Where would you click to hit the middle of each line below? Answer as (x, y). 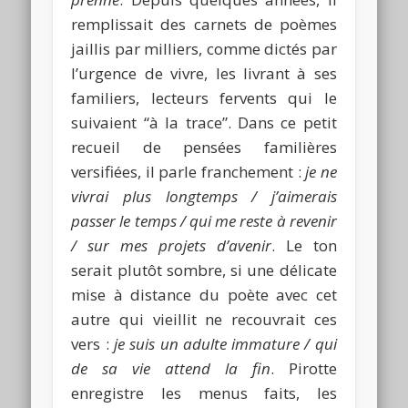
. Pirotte (303, 368)
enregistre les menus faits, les (204, 393)
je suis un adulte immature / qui (225, 343)
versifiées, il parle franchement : (189, 171)
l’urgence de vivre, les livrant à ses (204, 73)
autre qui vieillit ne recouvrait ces (204, 319)
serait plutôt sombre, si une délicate (204, 270)
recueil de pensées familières (204, 147)
